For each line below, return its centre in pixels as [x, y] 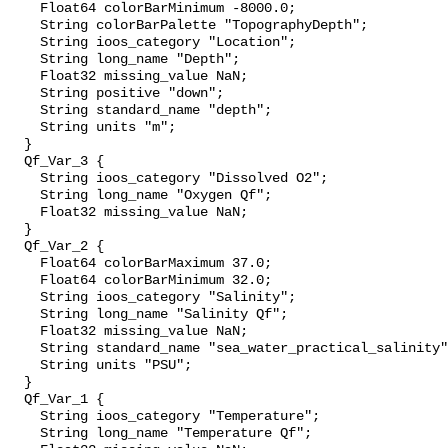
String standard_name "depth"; [140, 111]
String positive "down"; [116, 94]
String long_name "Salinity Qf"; [148, 315]
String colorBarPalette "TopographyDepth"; [188, 26]
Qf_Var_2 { [56, 247]
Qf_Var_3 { [56, 162]
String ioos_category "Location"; [152, 43]
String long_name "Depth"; [124, 60]
